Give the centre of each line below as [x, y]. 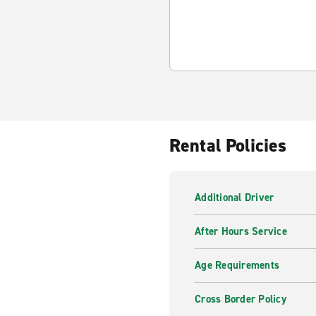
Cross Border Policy [241, 299]
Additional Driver [235, 197]
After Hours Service [241, 231]
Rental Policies [228, 145]
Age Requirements [237, 265]
